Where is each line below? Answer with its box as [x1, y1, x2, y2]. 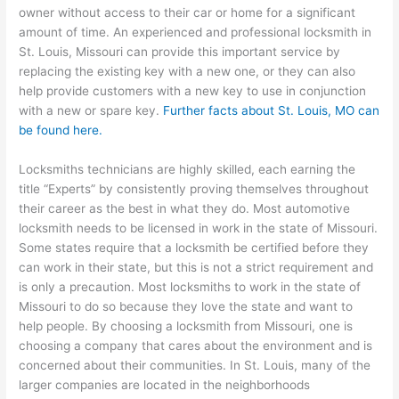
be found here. [19, 123, 103, 138]
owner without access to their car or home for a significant [19, 5, 356, 20]
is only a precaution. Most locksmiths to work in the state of [19, 280, 362, 295]
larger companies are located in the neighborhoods [19, 378, 311, 393]
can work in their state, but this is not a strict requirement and [19, 260, 374, 275]
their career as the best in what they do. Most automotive [19, 201, 351, 216]
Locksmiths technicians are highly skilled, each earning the [19, 162, 356, 177]
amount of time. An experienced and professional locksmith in [19, 25, 372, 40]
